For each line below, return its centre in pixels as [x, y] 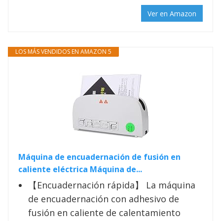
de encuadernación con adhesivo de [104, 199]
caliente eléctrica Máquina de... [80, 169]
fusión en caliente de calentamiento [104, 212]
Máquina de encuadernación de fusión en [99, 157]
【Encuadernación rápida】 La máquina [112, 185]
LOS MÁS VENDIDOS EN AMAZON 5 [63, 51]
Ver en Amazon [172, 13]
